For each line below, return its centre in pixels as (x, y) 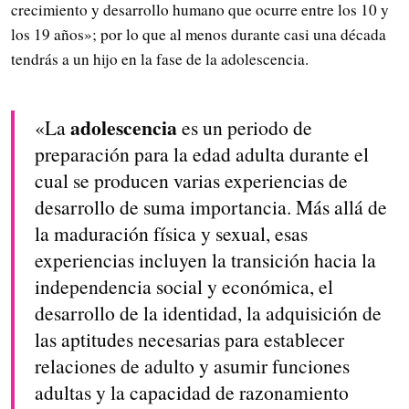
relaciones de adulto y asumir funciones (192, 366)
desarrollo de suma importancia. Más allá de (210, 207)
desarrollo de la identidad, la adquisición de (208, 313)
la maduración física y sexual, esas (171, 234)
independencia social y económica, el (184, 287)
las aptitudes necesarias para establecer (189, 340)
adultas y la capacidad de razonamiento (191, 393)
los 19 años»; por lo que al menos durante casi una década (199, 34)
